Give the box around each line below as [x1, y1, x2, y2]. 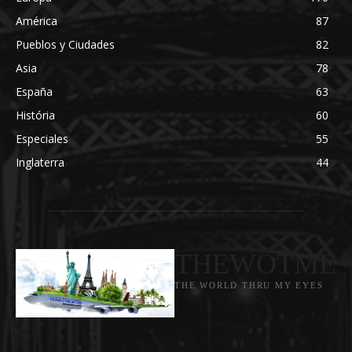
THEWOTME [174, 247, 336, 280]
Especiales [16, 130, 68, 146]
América [16, 13, 57, 28]
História [16, 107, 55, 123]
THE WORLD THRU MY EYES [174, 280, 324, 290]
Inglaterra [16, 154, 64, 170]
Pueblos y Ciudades [16, 36, 115, 52]
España [16, 83, 53, 99]
